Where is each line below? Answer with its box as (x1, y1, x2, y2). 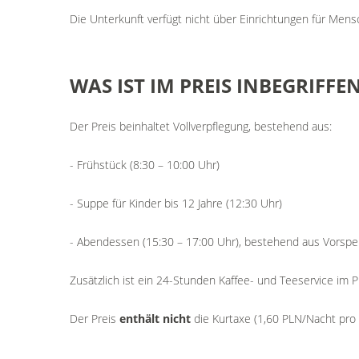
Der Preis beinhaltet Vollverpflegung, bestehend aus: (70, 119, 332, 134)
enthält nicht (119, 311, 191, 326)
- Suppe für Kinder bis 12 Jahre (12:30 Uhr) (70, 196, 282, 211)
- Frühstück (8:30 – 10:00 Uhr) (70, 157, 220, 172)
